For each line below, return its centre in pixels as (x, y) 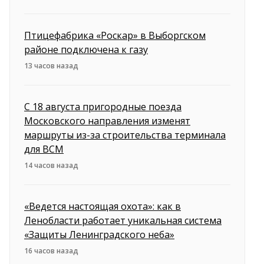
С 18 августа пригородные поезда (103, 107)
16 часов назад (51, 251)
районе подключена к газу (86, 50)
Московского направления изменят (107, 121)
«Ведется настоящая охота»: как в (103, 207)
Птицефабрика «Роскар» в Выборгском (115, 36)
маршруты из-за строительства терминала (125, 135)
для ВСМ (44, 149)
